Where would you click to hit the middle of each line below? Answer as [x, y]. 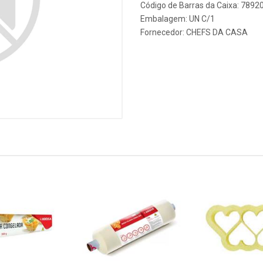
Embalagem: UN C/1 [178, 19]
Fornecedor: [163, 32]
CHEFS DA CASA [217, 32]
